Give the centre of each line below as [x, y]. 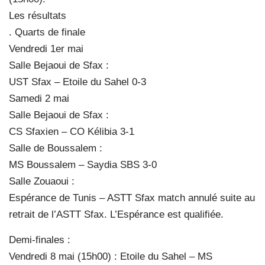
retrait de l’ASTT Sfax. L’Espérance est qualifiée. [116, 214]
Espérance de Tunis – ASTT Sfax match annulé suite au [132, 198]
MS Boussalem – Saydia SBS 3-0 [83, 164]
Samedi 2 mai [39, 98]
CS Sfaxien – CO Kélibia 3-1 [72, 131]
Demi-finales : [40, 240]
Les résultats [38, 15]
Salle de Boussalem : [56, 148]
